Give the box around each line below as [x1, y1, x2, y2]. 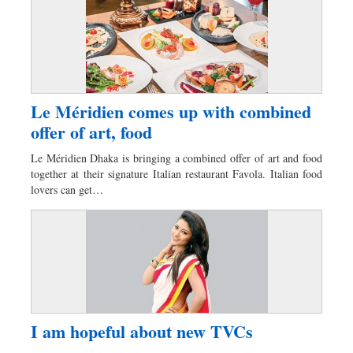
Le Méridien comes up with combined [31, 98, 311, 125]
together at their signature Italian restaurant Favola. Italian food [31, 166, 322, 182]
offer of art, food [31, 119, 152, 146]
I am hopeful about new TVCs [31, 318, 253, 345]
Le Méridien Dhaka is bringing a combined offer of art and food [31, 150, 322, 166]
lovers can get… [31, 182, 103, 198]
